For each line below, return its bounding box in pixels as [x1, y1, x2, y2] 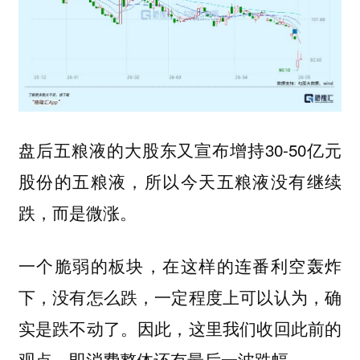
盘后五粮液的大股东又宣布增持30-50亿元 [18, 137, 342, 162]
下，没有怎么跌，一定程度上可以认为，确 [18, 284, 342, 309]
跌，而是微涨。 [18, 199, 137, 224]
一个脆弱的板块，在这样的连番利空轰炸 [18, 253, 342, 278]
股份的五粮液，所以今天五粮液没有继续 [18, 168, 342, 193]
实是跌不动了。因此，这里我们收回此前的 [18, 316, 342, 341]
